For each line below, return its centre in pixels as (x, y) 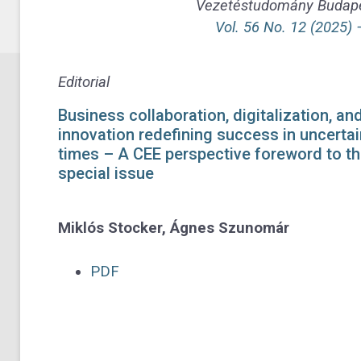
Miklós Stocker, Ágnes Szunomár (174, 228)
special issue (106, 173)
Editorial (84, 83)
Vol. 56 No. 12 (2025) (285, 27)
